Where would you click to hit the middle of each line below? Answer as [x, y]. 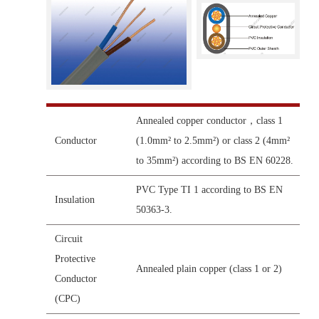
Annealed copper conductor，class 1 [209, 121]
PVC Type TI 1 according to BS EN [209, 190]
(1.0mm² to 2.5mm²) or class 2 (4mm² [213, 141]
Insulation [75, 200]
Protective [75, 259]
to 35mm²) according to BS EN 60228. [215, 161]
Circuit [69, 239]
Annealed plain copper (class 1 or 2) [209, 269]
